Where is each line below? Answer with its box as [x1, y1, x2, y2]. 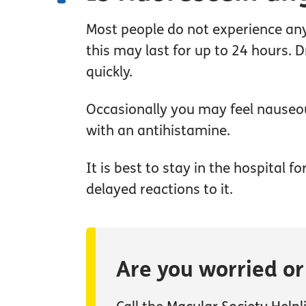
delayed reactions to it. [85, 180, 233, 198]
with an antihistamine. [85, 122, 230, 139]
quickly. [85, 63, 133, 81]
